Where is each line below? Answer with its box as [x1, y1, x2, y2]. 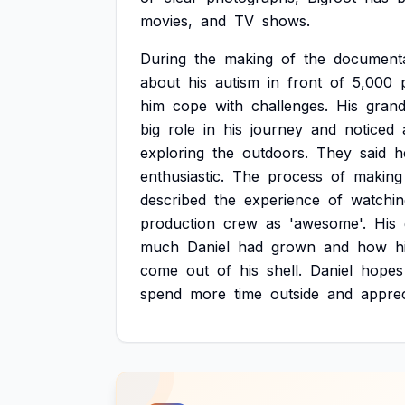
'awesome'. [289, 214, 366, 232]
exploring [140, 144, 204, 162]
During [140, 50, 186, 68]
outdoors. [242, 144, 308, 162]
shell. [267, 261, 302, 279]
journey [250, 120, 303, 138]
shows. [262, 12, 310, 30]
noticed [344, 120, 394, 138]
